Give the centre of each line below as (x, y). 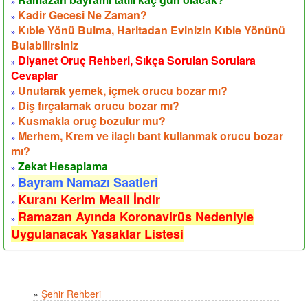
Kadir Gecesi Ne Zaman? (82, 14)
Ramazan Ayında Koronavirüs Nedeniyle (136, 216)
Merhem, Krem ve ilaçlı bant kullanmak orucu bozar (151, 135)
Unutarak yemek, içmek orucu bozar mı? (123, 90)
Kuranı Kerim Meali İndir (89, 199)
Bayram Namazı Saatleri (88, 182)
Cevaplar (34, 75)
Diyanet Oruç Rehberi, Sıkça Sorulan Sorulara (137, 60)
